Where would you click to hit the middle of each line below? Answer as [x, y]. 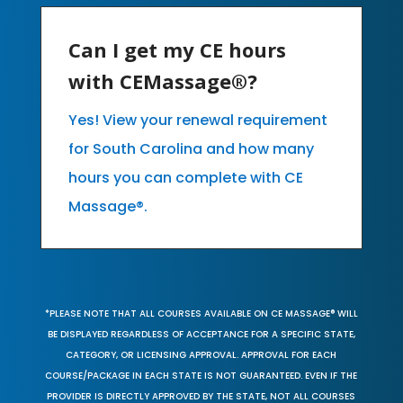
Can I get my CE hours [177, 49]
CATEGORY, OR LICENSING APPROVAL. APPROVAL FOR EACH [201, 354]
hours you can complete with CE [185, 177]
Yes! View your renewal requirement [197, 120]
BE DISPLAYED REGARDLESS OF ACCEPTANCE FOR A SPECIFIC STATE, [201, 334]
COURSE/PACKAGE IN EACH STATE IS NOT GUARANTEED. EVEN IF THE [201, 375]
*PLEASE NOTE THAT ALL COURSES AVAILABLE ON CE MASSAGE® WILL [201, 313]
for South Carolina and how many [191, 148]
